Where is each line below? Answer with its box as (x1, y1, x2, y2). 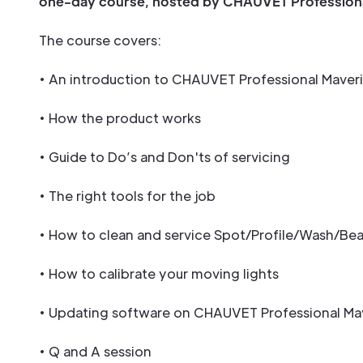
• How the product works (39, 109, 201, 126)
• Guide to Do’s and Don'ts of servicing (39, 148, 290, 165)
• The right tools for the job (39, 187, 216, 204)
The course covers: (39, 32, 161, 49)
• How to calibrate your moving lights (39, 265, 279, 282)
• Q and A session (39, 343, 152, 360)
